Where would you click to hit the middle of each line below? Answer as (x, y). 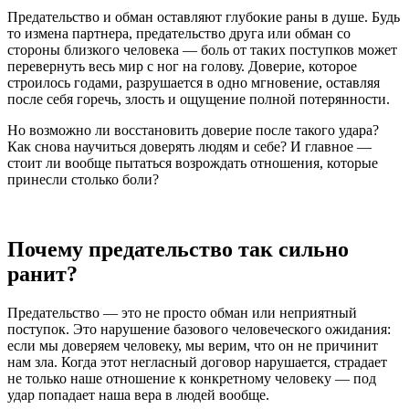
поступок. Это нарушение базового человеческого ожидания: (199, 329)
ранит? (45, 273)
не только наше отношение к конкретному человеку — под (192, 378)
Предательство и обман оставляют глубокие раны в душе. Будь (204, 16)
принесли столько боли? (85, 179)
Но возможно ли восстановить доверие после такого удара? (193, 130)
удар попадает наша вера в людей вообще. (140, 394)
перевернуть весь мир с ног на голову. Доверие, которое (182, 66)
